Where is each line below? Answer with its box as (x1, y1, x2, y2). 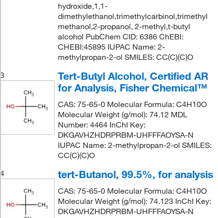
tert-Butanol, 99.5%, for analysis (57, 168, 213, 181)
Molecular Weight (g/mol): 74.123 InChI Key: (57, 196, 211, 206)
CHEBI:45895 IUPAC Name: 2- (57, 42, 165, 52)
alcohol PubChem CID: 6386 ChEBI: (57, 32, 183, 41)
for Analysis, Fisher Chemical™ (57, 81, 207, 94)
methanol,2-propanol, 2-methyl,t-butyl (57, 21, 190, 31)
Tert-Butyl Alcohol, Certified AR (57, 70, 208, 82)
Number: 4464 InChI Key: (57, 120, 145, 129)
